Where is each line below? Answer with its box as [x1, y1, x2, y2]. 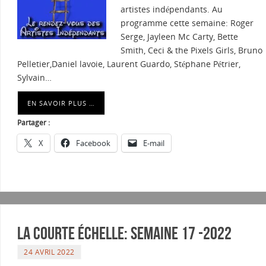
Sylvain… [17, 72, 52, 84]
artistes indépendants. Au [121, 4, 223, 15]
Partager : [17, 118, 50, 128]
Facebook [76, 138, 110, 149]
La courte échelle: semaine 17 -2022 [17, 223, 232, 243]
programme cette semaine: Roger [121, 17, 254, 29]
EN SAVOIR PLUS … [27, 99, 95, 108]
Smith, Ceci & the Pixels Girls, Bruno [121, 45, 262, 56]
